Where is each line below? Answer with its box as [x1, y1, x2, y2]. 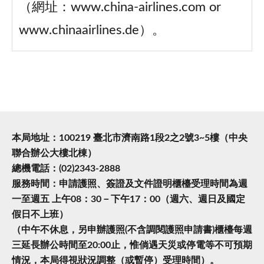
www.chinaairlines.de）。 [18, 24, 165, 37]
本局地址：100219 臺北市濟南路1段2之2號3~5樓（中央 [12, 133, 247, 143]
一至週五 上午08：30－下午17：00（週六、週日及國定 [12, 194, 245, 204]
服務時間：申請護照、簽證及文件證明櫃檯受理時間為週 [12, 179, 247, 189]
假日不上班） [12, 209, 68, 219]
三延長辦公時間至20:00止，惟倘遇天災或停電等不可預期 [12, 240, 252, 250]
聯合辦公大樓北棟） [12, 148, 97, 158]
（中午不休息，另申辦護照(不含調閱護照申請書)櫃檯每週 [12, 225, 252, 235]
